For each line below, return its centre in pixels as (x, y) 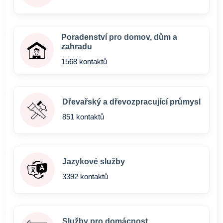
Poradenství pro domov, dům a (119, 37)
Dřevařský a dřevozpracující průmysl (131, 102)
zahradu (77, 47)
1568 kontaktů (84, 61)
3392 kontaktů (85, 176)
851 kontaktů (83, 117)
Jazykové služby (94, 162)
